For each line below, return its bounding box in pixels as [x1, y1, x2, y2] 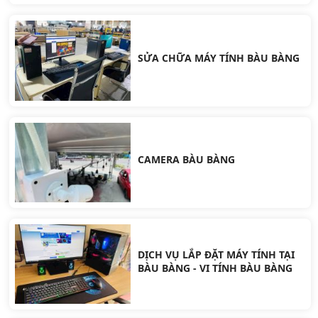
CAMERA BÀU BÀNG [138, 153, 236, 167]
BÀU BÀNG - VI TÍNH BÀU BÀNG [138, 261, 293, 275]
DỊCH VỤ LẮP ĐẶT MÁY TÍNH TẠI [138, 247, 295, 261]
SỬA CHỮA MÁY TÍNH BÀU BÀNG [138, 50, 300, 65]
